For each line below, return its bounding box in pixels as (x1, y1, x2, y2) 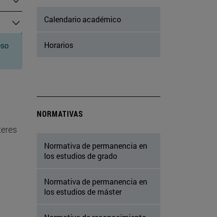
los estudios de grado (44, 151, 117, 161)
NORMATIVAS (37, 108, 83, 119)
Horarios (44, 40, 73, 50)
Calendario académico (44, 14, 121, 25)
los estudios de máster (44, 186, 122, 197)
